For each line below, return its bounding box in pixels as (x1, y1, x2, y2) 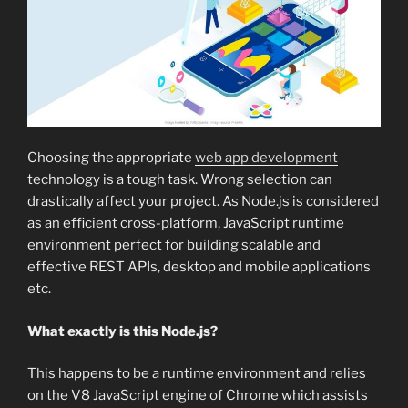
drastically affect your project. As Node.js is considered (27, 193, 379, 210)
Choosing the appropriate (27, 149, 195, 167)
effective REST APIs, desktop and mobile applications (27, 259, 371, 276)
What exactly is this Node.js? (27, 322, 218, 340)
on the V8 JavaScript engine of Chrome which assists (27, 387, 368, 404)
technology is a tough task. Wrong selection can (27, 171, 332, 189)
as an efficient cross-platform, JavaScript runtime (27, 215, 344, 232)
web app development (195, 149, 338, 167)
